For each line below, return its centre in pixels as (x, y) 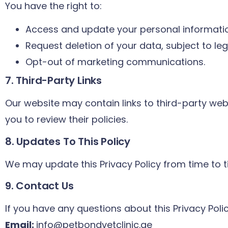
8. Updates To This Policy (68, 141)
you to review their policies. (66, 120)
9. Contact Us (39, 186)
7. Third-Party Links (53, 81)
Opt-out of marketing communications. (115, 62)
